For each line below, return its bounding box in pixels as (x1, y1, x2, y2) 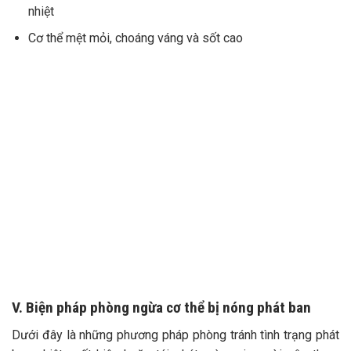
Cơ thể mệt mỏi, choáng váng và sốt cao (27, 31, 243, 46)
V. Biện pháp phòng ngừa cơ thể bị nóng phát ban (12, 299, 311, 317)
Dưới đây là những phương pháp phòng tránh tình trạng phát (12, 327, 339, 343)
